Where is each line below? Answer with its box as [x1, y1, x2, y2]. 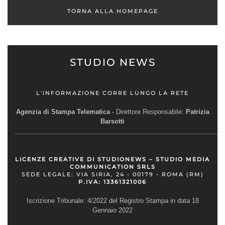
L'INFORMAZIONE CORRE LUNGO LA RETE [36, 89, 189, 96]
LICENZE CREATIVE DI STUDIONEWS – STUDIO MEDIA [15, 155, 210, 163]
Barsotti [100, 117, 125, 125]
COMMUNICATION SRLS [69, 163, 156, 170]
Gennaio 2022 [92, 206, 133, 214]
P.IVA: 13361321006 [78, 178, 147, 185]
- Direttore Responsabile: [109, 107, 184, 116]
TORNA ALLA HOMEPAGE [67, 7, 158, 15]
